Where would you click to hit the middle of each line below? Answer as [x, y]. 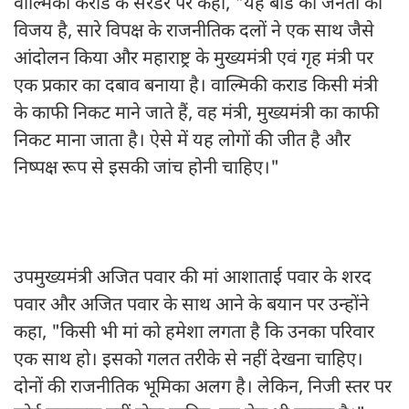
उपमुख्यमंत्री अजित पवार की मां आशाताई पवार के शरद [193, 279]
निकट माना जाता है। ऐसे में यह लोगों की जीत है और [182, 142]
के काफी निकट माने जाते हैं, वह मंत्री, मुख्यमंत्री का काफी [196, 115]
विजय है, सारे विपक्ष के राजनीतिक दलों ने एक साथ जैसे [194, 32]
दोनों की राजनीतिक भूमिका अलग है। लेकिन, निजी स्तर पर [203, 388]
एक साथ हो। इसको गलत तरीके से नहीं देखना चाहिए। [189, 361]
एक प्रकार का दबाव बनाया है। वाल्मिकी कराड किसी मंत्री [196, 87]
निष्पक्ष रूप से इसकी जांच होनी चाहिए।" [147, 169]
